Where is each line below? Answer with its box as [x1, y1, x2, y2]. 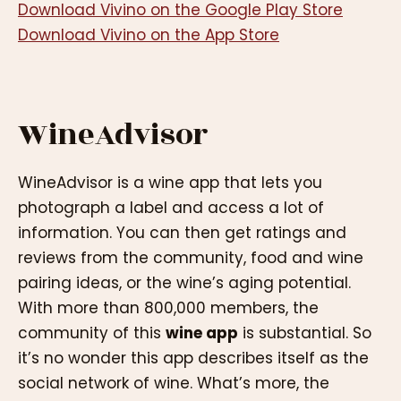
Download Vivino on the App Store [18, 23, 279, 46]
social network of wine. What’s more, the [18, 372, 329, 395]
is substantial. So [238, 322, 371, 345]
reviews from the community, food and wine [18, 247, 363, 269]
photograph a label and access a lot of [18, 197, 324, 219]
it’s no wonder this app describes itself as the [18, 347, 369, 370]
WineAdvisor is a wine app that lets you [18, 172, 322, 194]
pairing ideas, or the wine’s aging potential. [18, 272, 351, 294]
